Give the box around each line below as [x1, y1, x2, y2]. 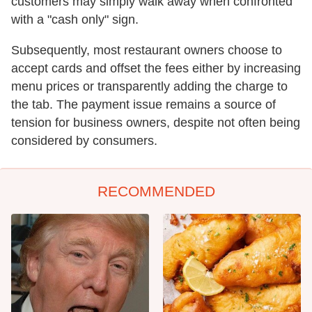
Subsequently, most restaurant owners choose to [11, 43, 282, 58]
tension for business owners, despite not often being [11, 116, 300, 130]
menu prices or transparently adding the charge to [11, 79, 288, 94]
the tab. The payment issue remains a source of [11, 97, 276, 112]
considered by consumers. [11, 134, 157, 148]
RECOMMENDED [97, 183, 215, 200]
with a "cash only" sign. [11, 13, 139, 27]
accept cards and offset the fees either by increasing [11, 61, 301, 76]
